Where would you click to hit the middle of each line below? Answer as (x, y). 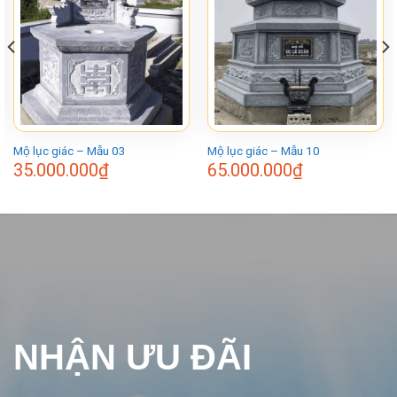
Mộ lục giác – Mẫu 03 (69, 150)
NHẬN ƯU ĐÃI (132, 357)
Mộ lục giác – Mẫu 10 (263, 150)
